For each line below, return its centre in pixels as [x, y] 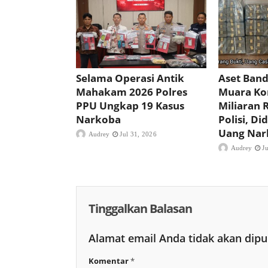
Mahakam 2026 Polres [132, 92]
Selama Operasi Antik [130, 78]
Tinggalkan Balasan [140, 208]
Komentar [109, 261]
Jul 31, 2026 [138, 134]
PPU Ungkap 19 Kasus [130, 105]
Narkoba [100, 119]
